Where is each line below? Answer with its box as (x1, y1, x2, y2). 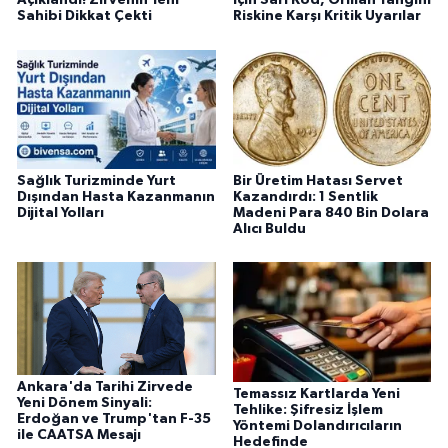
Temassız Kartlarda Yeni (232, 386, 400, 401)
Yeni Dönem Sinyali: (17, 395, 152, 410)
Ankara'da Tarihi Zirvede (17, 379, 193, 394)
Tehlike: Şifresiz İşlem (232, 402, 383, 417)
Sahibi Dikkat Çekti (17, 9, 152, 24)
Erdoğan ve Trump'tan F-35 (17, 411, 211, 426)
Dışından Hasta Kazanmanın (17, 189, 215, 204)
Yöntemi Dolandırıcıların (232, 418, 402, 433)
